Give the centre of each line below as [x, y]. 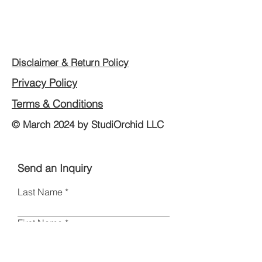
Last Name [40, 192]
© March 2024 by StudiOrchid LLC [88, 124]
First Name [40, 223]
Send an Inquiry [55, 168]
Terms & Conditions [57, 104]
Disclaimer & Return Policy [70, 62]
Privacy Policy [44, 83]
